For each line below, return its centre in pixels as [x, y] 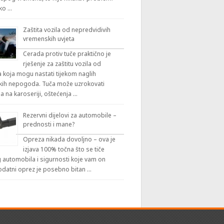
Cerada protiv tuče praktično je [67, 54]
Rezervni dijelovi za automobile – [69, 115]
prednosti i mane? [48, 124]
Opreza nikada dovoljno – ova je [69, 139]
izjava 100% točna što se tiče [63, 149]
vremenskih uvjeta [48, 39]
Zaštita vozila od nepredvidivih [66, 30]
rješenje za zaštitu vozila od [62, 64]
